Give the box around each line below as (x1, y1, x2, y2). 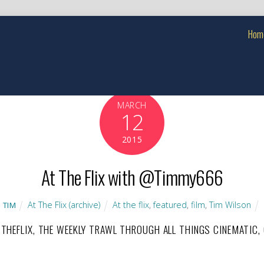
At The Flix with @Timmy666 (41, 163, 223, 192)
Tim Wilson (209, 199, 252, 211)
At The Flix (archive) (28, 199, 101, 211)
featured (153, 199, 187, 211)
